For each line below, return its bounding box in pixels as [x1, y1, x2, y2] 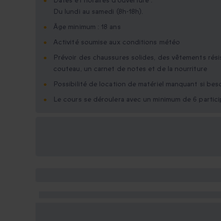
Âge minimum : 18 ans [53, 22, 121, 32]
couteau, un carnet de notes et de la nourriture [53, 64, 207, 74]
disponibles [43, 137, 85, 148]
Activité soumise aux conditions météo [53, 37, 180, 47]
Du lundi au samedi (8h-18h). [53, 7, 144, 17]
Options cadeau [43, 125, 102, 137]
